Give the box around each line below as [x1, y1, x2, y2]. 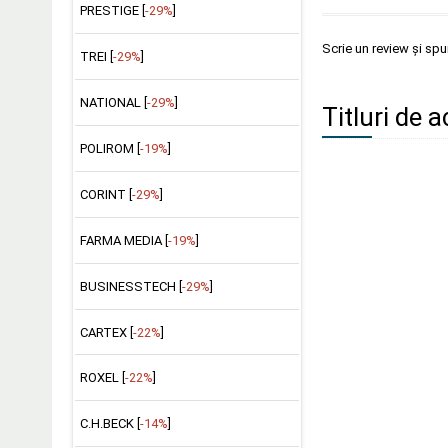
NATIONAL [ [79, 95, 147, 111]
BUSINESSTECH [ [79, 278, 182, 294]
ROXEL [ [79, 370, 125, 386]
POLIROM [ [79, 141, 140, 156]
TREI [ [79, 49, 113, 65]
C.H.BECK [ [79, 416, 140, 432]
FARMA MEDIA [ [79, 232, 168, 248]
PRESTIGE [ [79, 3, 145, 19]
